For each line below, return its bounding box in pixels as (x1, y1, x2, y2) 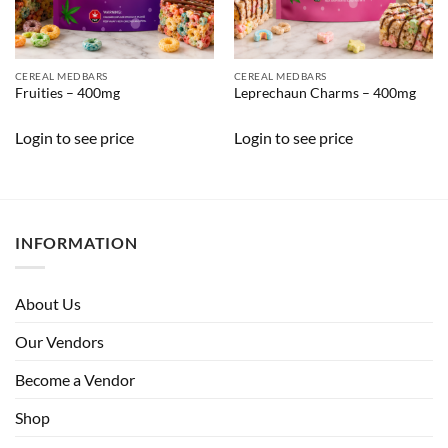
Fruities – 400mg (14, 85, 120, 102)
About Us (15, 293, 81, 313)
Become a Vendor (15, 369, 135, 389)
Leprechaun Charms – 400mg (233, 85, 416, 102)
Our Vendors (15, 331, 104, 351)
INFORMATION (15, 233, 138, 253)
